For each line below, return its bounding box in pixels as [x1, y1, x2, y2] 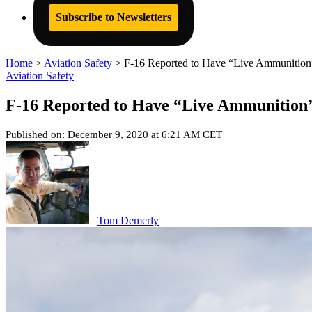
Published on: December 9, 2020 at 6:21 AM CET [6, 128, 222, 140]
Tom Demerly [97, 214, 159, 226]
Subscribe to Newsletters [56, 11, 171, 23]
